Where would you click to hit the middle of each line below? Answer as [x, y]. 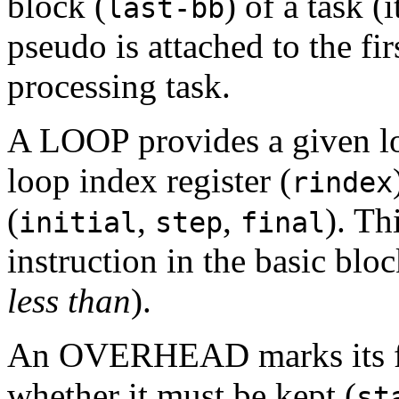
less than [69, 300]
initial [78, 222]
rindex [342, 182]
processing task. [119, 85]
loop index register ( [149, 180]
